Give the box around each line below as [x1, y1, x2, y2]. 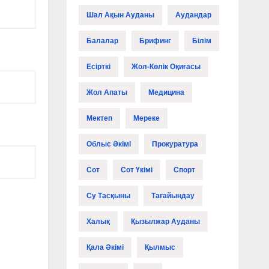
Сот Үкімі [120, 166, 153, 175]
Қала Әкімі [86, 243, 124, 252]
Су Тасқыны [86, 192, 130, 201]
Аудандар [175, 11, 211, 20]
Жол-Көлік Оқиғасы [131, 62, 201, 71]
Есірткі [86, 62, 110, 71]
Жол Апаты [86, 88, 127, 97]
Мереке [133, 114, 160, 123]
